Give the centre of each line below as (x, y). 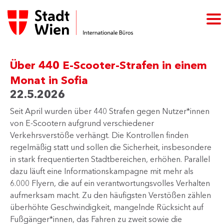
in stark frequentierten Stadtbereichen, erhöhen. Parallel (110, 159)
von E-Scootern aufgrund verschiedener (82, 123)
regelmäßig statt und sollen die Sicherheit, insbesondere (111, 147)
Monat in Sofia (49, 80)
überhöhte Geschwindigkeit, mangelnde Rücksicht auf (107, 207)
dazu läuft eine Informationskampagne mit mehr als (102, 171)
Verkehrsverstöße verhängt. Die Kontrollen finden (99, 135)
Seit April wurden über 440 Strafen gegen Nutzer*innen (110, 111)
